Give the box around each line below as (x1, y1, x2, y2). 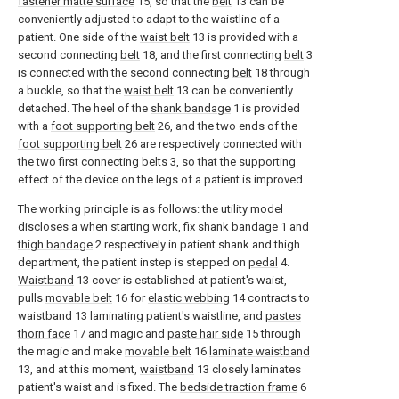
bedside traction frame (180, 380, 297, 395)
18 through (252, 66, 310, 80)
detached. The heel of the (18, 102, 151, 116)
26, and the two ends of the (155, 119, 297, 134)
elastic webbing (148, 291, 230, 305)
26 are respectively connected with (122, 137, 302, 151)
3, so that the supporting (167, 155, 296, 169)
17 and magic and (70, 327, 167, 341)
